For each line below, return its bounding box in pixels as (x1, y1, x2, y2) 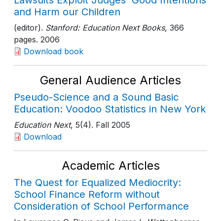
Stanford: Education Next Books (43, 23, 165, 33)
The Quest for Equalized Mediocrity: (14, 177, 181, 188)
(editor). (14, 23, 43, 33)
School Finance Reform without (14, 188, 160, 200)
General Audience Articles (40, 73, 181, 87)
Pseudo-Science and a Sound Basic (14, 91, 179, 103)
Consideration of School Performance (14, 200, 189, 212)
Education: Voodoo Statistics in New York (14, 103, 206, 115)
